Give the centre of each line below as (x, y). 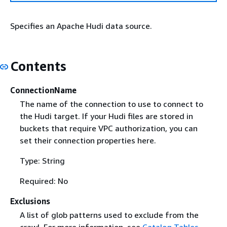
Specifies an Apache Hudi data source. (81, 26)
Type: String (42, 160)
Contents (38, 66)
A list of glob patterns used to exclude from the (109, 215)
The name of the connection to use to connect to (111, 104)
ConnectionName (43, 90)
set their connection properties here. (88, 140)
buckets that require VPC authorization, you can (108, 128)
